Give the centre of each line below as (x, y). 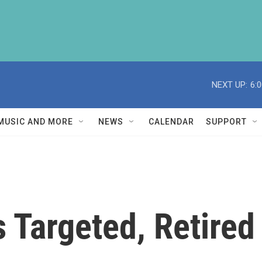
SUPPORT (226, 122)
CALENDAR (171, 122)
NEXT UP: (230, 85)
